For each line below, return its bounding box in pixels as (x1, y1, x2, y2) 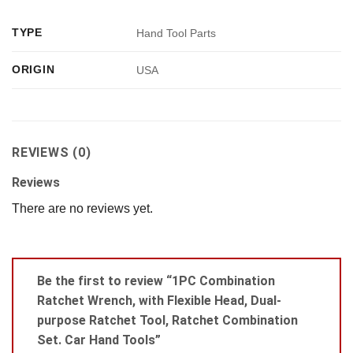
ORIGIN (12, 62, 55, 76)
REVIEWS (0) (12, 144, 91, 160)
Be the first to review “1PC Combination (37, 273, 275, 289)
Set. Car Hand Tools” (37, 333, 164, 348)
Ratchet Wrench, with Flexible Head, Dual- (37, 293, 281, 309)
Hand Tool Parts (136, 26, 217, 39)
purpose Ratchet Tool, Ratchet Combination (37, 313, 298, 329)
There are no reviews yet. (12, 201, 153, 215)
